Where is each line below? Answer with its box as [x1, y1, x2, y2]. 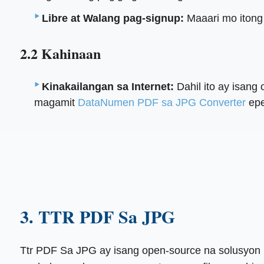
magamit [34, 96, 78, 108]
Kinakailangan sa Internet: [42, 80, 174, 93]
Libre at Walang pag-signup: [42, 12, 184, 24]
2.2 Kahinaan [19, 42, 101, 64]
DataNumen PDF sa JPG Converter [78, 96, 246, 108]
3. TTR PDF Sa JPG [19, 203, 175, 229]
